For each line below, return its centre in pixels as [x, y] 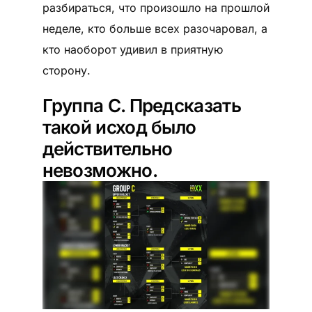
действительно [107, 148]
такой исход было [119, 127]
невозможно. [100, 170]
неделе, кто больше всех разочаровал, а [155, 28]
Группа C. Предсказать [141, 105]
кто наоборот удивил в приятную [132, 49]
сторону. [66, 70]
